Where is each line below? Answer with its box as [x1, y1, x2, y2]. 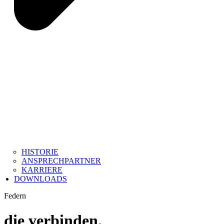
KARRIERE [21, 165, 62, 174]
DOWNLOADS [14, 174, 67, 183]
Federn [4, 191, 26, 200]
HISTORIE [21, 147, 58, 156]
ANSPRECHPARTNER [21, 156, 101, 165]
